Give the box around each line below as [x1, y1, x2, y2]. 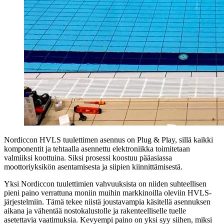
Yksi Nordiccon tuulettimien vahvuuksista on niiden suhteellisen [4, 179, 206, 188]
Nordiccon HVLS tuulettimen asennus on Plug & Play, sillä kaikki [4, 135, 213, 144]
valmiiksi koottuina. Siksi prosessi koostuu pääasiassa [4, 153, 172, 162]
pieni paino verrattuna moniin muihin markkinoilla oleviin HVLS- [4, 188, 211, 197]
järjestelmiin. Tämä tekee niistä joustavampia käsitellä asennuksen [4, 197, 210, 206]
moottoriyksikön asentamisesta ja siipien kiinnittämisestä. [4, 162, 182, 171]
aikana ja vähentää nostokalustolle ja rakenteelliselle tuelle [4, 206, 186, 215]
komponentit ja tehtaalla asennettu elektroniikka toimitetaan [4, 144, 190, 153]
